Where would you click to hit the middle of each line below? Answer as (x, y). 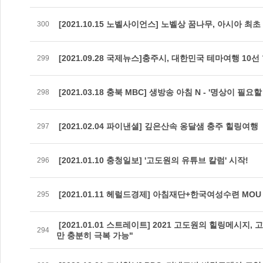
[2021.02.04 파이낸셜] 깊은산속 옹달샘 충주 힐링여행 (157, 126)
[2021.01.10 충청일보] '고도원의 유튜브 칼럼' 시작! (152, 160)
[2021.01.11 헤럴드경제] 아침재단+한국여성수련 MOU (159, 194)
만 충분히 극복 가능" (95, 235)
